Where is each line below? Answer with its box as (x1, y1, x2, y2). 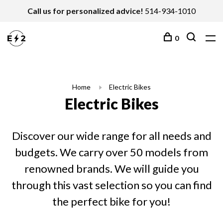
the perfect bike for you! (52, 195, 171, 208)
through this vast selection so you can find (11, 178, 212, 192)
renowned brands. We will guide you (24, 162, 199, 175)
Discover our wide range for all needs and (11, 129, 212, 142)
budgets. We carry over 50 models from (15, 145, 208, 159)
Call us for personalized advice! (27, 6, 143, 15)
